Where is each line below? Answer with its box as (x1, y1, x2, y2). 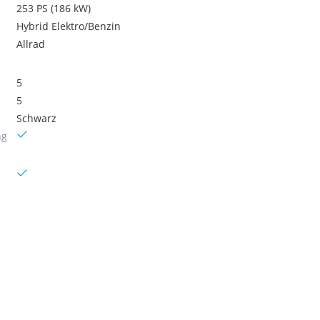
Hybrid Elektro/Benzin (16, 19, 121, 33)
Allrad (16, 37, 46, 51)
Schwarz (16, 111, 57, 125)
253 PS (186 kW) (16, 1, 91, 15)
